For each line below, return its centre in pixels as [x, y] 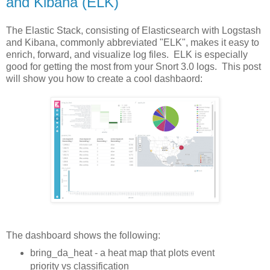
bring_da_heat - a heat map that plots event [122, 253]
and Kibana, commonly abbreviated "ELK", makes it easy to [133, 43]
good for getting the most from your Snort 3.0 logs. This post [133, 67]
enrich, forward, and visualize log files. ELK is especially [127, 55]
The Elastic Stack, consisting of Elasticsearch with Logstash [133, 31]
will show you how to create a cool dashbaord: [104, 79]
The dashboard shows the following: [83, 236]
